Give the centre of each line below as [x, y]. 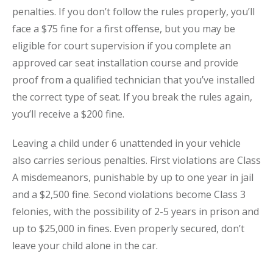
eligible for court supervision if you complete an [122, 46]
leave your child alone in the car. [85, 246]
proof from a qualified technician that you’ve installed [133, 80]
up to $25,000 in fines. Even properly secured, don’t [128, 229]
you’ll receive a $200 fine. [68, 114]
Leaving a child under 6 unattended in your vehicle [126, 143]
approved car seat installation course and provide [125, 63]
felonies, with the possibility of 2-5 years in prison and [136, 211]
